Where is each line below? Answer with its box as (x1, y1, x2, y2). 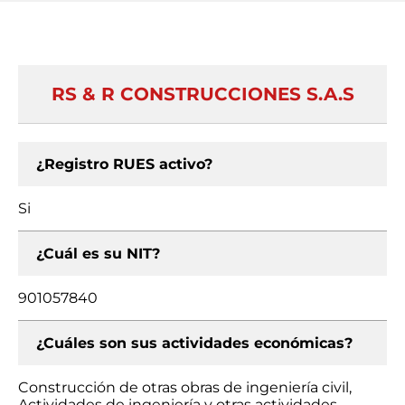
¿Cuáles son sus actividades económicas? (36, 334, 353, 352)
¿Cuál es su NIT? (36, 245, 160, 262)
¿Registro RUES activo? (36, 155, 212, 173)
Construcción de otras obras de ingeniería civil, (18, 379, 352, 396)
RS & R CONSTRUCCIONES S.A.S (51, 83, 354, 105)
